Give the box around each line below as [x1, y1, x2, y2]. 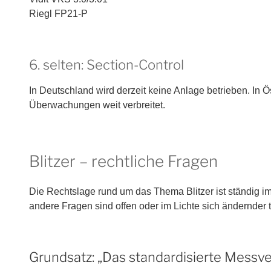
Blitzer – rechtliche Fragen [29, 152, 218, 171]
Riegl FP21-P [29, 8, 88, 19]
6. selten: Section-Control [29, 56, 184, 73]
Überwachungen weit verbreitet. [29, 100, 165, 110]
